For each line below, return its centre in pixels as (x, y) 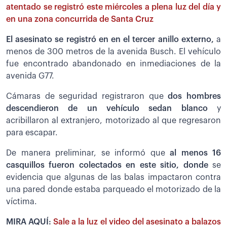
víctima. (22, 202)
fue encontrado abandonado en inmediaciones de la (113, 64)
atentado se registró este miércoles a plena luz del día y (113, 7)
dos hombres (192, 97)
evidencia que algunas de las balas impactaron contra (113, 178)
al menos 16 (195, 153)
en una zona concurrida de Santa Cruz (80, 20)
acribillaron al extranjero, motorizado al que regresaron (113, 121)
